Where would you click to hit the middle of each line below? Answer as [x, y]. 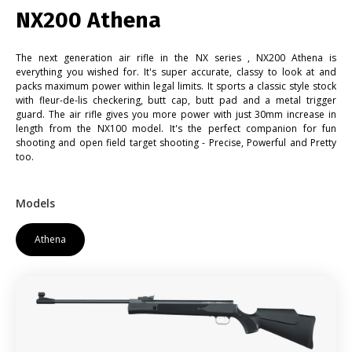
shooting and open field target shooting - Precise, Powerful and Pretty [176, 143]
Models [35, 203]
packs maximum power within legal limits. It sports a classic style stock [176, 86]
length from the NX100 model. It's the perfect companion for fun [176, 129]
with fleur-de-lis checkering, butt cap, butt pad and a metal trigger [176, 101]
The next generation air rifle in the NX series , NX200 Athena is [176, 58]
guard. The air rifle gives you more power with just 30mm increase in [176, 115]
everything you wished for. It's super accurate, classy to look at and [176, 72]
